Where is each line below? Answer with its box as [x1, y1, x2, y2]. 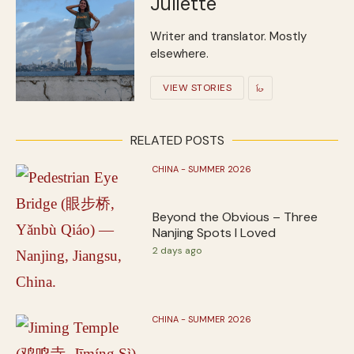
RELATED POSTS [130, 131, 224, 149]
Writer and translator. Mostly [150, 28, 307, 44]
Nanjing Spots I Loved [153, 224, 277, 241]
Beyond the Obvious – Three [153, 208, 318, 225]
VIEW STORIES [163, 81, 232, 95]
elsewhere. [150, 45, 209, 62]
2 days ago [153, 243, 202, 257]
